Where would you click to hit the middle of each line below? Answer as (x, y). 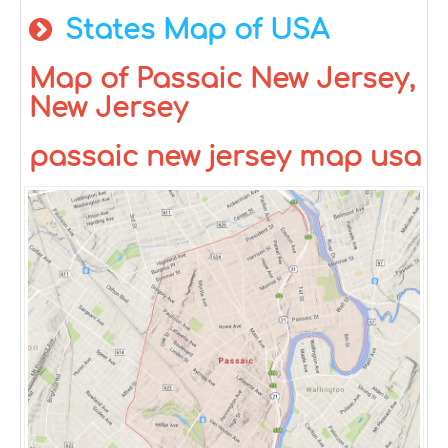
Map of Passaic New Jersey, (222, 79)
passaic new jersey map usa (225, 157)
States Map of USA (197, 30)
